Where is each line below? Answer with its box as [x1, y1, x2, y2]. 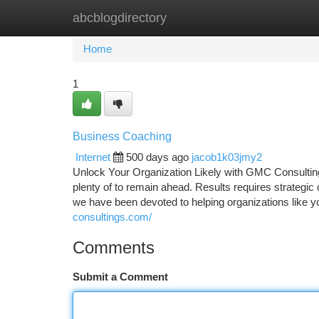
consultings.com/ [73, 211, 152, 223]
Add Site [246, 11, 285, 23]
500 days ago [126, 151, 189, 163]
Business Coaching [73, 130, 172, 142]
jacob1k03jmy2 [192, 151, 262, 163]
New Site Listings [144, 11, 224, 23]
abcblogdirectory [73, 11, 167, 25]
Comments [73, 238, 155, 257]
